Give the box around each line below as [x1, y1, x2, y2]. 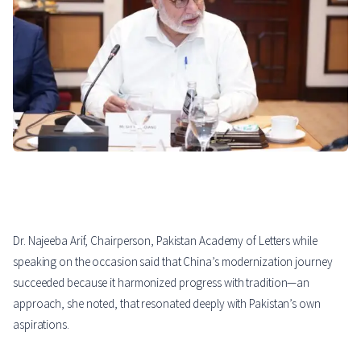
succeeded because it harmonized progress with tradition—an [13, 275, 310, 291]
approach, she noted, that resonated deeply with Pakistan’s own [13, 296, 321, 312]
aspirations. [13, 317, 69, 333]
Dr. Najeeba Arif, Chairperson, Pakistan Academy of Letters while [13, 233, 317, 249]
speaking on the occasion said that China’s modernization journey [13, 254, 333, 270]
